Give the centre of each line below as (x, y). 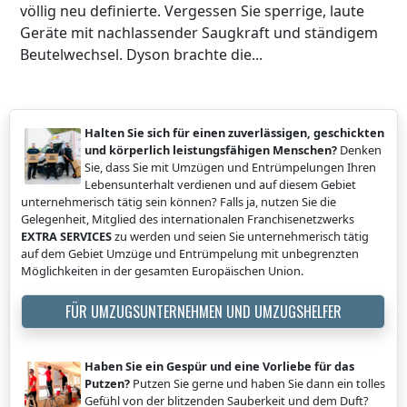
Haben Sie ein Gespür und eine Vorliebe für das (219, 366)
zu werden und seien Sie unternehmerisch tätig (240, 236)
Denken (359, 149)
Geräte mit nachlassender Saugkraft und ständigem (199, 32)
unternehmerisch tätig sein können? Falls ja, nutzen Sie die (179, 201)
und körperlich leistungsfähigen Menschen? (211, 149)
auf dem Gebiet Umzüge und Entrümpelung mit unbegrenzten (190, 253)
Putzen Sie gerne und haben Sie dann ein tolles (258, 383)
